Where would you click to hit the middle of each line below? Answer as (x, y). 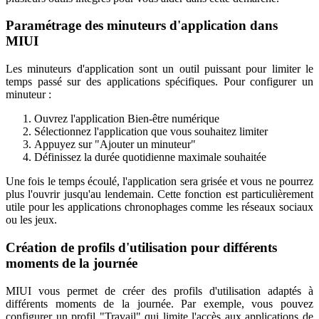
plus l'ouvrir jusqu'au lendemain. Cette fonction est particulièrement (159, 194)
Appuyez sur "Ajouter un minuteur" (115, 145)
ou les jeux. (31, 220)
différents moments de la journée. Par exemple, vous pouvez (159, 303)
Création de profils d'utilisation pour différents (141, 247)
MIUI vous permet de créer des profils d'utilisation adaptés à (159, 291)
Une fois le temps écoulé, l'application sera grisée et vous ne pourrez (159, 182)
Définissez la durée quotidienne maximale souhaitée (150, 157)
